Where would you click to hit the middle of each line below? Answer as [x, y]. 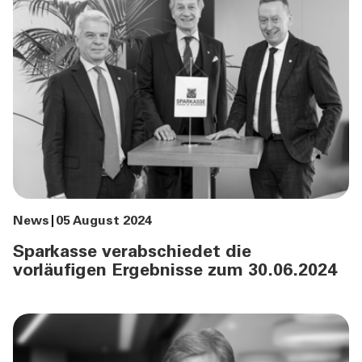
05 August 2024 [104, 222]
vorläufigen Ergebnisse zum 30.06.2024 [175, 272]
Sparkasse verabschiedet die [132, 253]
